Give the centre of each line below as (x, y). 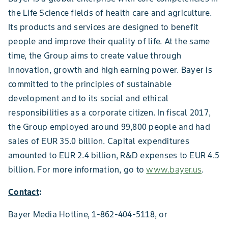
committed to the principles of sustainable (90, 84)
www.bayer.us (174, 169)
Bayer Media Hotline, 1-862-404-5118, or (88, 214)
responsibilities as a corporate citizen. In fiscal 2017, (109, 112)
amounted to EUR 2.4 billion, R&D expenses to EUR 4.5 (114, 155)
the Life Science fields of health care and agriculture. (110, 13)
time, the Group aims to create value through (95, 55)
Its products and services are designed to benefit (104, 27)
